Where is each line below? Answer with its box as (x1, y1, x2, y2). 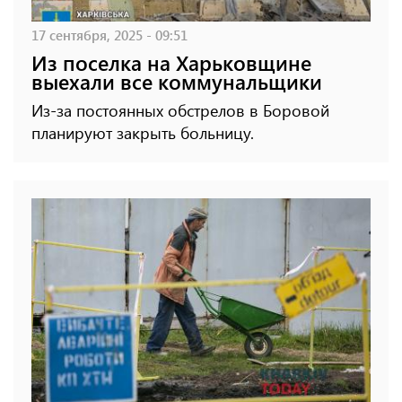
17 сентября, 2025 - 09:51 (31, 25, 188, 45)
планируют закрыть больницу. (31, 122, 254, 144)
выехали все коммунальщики (31, 67, 322, 96)
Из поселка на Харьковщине (31, 48, 311, 77)
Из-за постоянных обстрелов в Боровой (31, 100, 329, 122)
